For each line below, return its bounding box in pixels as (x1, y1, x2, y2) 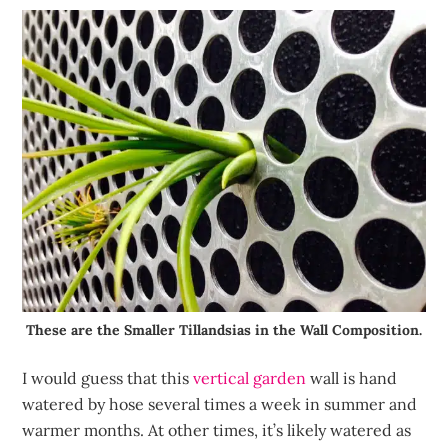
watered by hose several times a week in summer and (22, 394, 418, 415)
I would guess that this (22, 368, 194, 389)
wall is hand (306, 368, 398, 389)
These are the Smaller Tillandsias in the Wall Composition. (26, 321, 422, 340)
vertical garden (193, 368, 307, 389)
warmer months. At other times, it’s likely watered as (22, 420, 412, 441)
